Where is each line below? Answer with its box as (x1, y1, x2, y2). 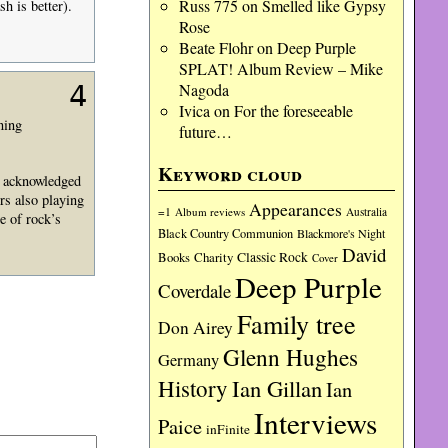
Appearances (249, 197, 343, 221)
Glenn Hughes (223, 341, 359, 373)
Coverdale (158, 278, 232, 303)
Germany (158, 349, 220, 371)
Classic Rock (237, 248, 309, 266)
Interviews (254, 403, 378, 442)
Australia (346, 204, 388, 219)
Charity (194, 248, 234, 266)
